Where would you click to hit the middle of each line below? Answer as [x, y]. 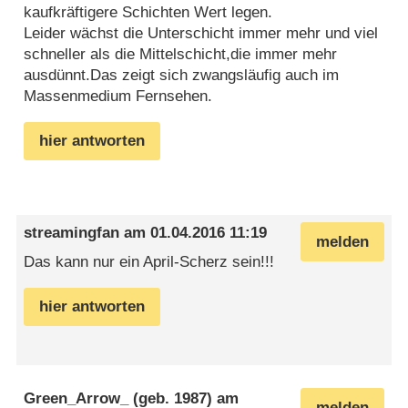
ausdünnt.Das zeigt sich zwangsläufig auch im [182, 75]
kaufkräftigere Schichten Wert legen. [148, 12]
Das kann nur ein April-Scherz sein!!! [149, 261]
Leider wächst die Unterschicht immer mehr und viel [201, 33]
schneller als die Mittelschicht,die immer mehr [181, 54]
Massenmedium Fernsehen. [118, 96]
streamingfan [72, 233]
